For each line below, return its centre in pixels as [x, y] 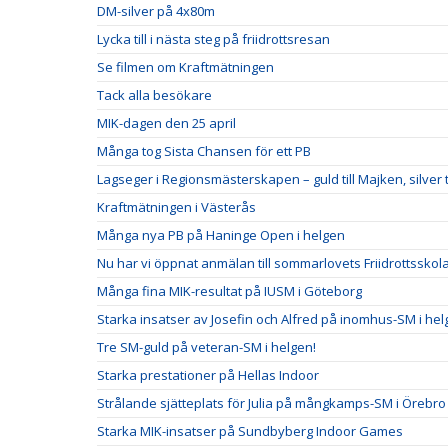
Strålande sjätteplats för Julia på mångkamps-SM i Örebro [271, 402]
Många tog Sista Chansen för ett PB [204, 150]
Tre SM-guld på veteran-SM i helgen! [206, 346]
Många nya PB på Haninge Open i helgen [221, 234]
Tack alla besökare [154, 94]
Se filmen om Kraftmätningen [185, 66]
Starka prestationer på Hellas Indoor [208, 374]
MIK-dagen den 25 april [166, 122]
